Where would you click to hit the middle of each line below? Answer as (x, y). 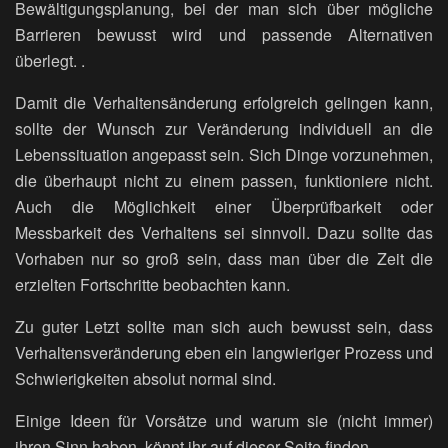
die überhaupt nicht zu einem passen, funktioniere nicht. (224, 181)
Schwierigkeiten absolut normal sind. (145, 379)
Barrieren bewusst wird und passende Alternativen (224, 35)
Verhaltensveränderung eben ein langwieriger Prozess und (224, 353)
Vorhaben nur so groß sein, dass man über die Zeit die (224, 259)
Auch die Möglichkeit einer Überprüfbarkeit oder (224, 207)
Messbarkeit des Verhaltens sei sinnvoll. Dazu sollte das (224, 233)
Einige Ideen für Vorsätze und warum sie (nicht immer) (224, 421)
